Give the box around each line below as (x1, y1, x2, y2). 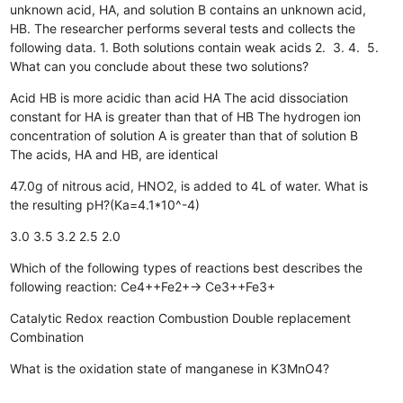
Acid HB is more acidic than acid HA (10, 89, 221, 105)
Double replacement (232, 309, 352, 326)
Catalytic (10, 309, 63, 326)
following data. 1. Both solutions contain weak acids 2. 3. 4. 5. (10, 39, 380, 55)
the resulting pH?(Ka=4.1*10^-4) (10, 196, 201, 212)
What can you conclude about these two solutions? (10, 58, 309, 74)
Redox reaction (66, 309, 156, 326)
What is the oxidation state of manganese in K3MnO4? (10, 360, 330, 376)
